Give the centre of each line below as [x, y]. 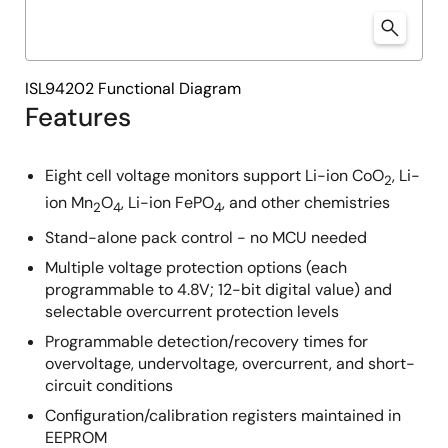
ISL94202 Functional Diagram [133, 88]
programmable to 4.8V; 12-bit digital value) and [218, 290]
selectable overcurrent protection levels [192, 312]
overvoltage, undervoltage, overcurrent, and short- [230, 364]
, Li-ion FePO [167, 203]
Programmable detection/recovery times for [206, 342]
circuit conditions [109, 386]
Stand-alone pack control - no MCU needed [206, 238]
